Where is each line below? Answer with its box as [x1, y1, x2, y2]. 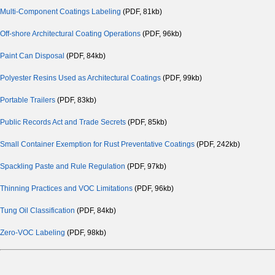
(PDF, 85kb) [126, 118, 167, 127]
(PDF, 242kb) [195, 140, 240, 149]
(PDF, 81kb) [121, 7, 162, 17]
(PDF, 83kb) [55, 96, 96, 105]
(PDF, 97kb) [125, 162, 166, 171]
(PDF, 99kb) [161, 74, 202, 83]
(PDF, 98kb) [65, 228, 110, 238]
